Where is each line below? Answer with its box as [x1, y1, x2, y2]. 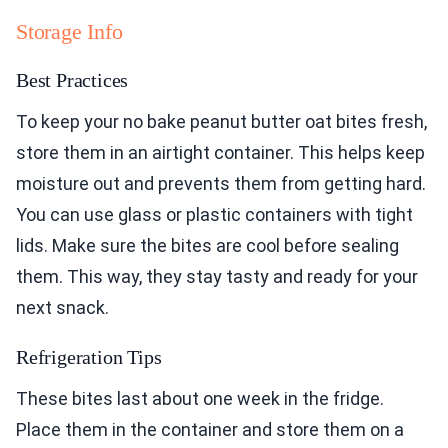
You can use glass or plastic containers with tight [16, 204, 413, 226]
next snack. [16, 297, 109, 319]
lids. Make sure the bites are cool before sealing [16, 235, 399, 257]
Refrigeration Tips [16, 346, 162, 369]
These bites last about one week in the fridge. [16, 388, 384, 410]
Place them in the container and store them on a [16, 419, 404, 441]
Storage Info [16, 19, 123, 45]
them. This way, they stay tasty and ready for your [16, 266, 418, 288]
